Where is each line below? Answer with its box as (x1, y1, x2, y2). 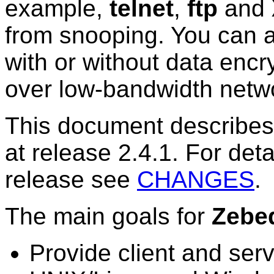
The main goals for (5, 203, 212, 230)
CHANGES (137, 166, 254, 193)
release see (5, 166, 137, 193)
